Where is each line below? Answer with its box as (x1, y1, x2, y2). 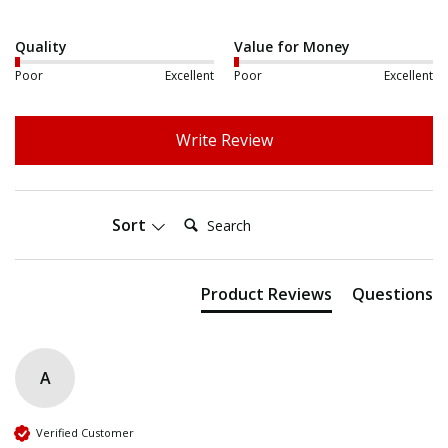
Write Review (175, 128, 273, 151)
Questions (352, 282, 433, 305)
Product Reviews (201, 282, 332, 305)
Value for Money (234, 36, 350, 56)
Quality (15, 36, 67, 56)
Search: (175, 207, 232, 230)
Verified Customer (36, 425, 134, 441)
